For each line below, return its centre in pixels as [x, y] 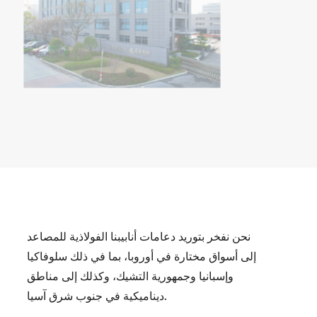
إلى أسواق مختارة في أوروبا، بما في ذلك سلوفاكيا [141, 256]
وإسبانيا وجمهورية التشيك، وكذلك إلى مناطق [130, 276]
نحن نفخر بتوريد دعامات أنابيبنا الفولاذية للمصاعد [138, 236]
